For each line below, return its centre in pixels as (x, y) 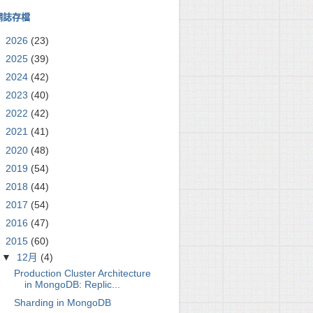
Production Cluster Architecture (82, 273)
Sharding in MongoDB (62, 303)
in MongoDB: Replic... (72, 284)
